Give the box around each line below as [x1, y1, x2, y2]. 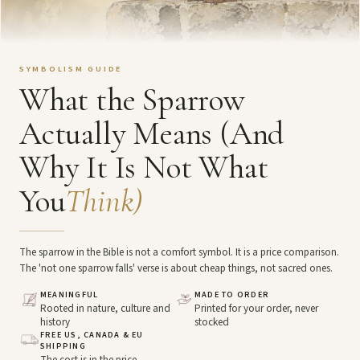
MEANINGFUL [40, 289, 99, 301]
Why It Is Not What [19, 148, 268, 187]
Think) [65, 182, 143, 221]
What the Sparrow [19, 80, 245, 120]
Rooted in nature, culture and [40, 301, 170, 317]
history [40, 315, 70, 330]
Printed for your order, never [194, 301, 318, 317]
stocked [194, 315, 229, 330]
